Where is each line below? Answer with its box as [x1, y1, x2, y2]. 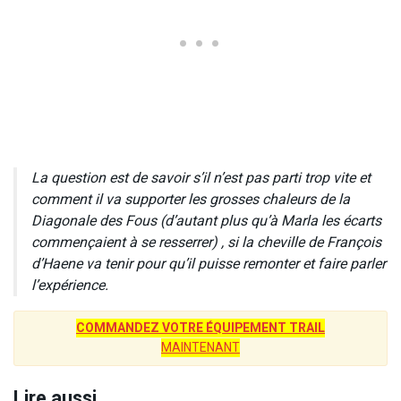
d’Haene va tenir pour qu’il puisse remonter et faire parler [31, 252, 386, 275]
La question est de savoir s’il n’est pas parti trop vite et [31, 166, 371, 189]
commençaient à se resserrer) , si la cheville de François [31, 231, 381, 253]
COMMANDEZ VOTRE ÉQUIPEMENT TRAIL [76, 318, 325, 337]
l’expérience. [31, 274, 108, 296]
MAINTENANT [161, 337, 240, 357]
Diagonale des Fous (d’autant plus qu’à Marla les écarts [31, 209, 381, 232]
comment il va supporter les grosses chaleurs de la [31, 188, 350, 210]
